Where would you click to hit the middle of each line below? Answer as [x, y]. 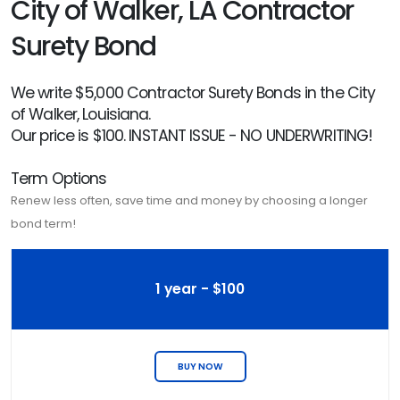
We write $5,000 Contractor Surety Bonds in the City [193, 93]
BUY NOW [200, 367]
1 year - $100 [200, 289]
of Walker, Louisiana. [81, 114]
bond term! [43, 224]
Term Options [59, 179]
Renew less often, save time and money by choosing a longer [189, 200]
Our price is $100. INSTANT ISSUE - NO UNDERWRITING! [192, 136]
